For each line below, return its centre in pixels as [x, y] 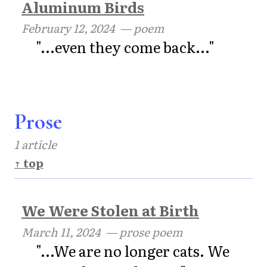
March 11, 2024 [61, 231]
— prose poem [142, 231]
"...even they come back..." [125, 47]
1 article [35, 144]
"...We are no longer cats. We [133, 250]
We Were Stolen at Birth [110, 210]
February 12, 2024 [68, 28]
